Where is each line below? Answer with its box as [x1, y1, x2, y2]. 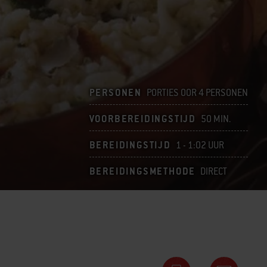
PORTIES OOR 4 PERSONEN [147, 86, 248, 99]
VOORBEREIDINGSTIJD [89, 113, 196, 125]
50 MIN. [201, 113, 231, 125]
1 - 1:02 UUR [175, 139, 224, 151]
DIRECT [200, 165, 228, 178]
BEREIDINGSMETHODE [89, 165, 196, 178]
